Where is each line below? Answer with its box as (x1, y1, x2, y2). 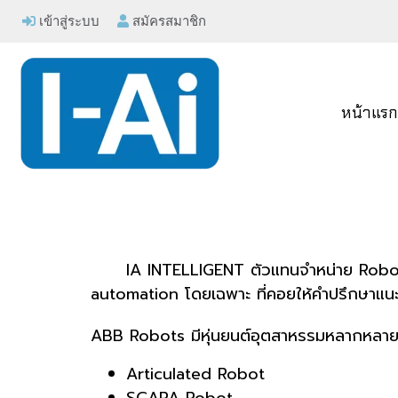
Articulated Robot (126, 362, 265, 386)
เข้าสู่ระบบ (36, 12, 99, 28)
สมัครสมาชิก (129, 12, 207, 28)
